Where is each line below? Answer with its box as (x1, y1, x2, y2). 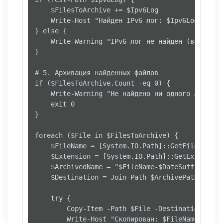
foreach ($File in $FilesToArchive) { (35, 131, 178, 140)
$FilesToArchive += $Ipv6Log (35, 6, 158, 14)
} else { (35, 27, 67, 35)
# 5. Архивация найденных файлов (35, 69, 158, 77)
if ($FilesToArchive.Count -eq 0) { (35, 79, 170, 88)
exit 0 (35, 100, 75, 109)
